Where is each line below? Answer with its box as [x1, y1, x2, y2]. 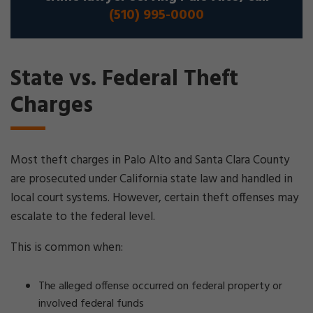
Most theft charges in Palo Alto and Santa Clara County [10, 151, 289, 170]
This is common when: [10, 238, 123, 257]
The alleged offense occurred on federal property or [38, 277, 282, 296]
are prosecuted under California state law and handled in [10, 170, 293, 189]
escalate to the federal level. [10, 208, 155, 226]
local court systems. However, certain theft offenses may [10, 189, 298, 208]
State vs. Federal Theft [10, 61, 238, 97]
